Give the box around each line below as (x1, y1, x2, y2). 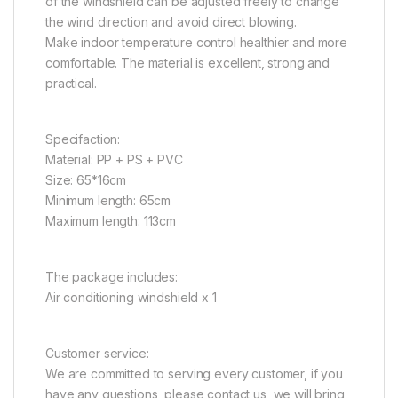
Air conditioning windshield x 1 (45, 290, 217, 306)
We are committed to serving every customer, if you (45, 366, 343, 382)
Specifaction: (45, 131, 121, 147)
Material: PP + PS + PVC (45, 152, 183, 168)
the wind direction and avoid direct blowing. (45, 14, 297, 30)
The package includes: (45, 269, 179, 285)
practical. (45, 76, 97, 92)
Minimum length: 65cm (45, 193, 171, 209)
